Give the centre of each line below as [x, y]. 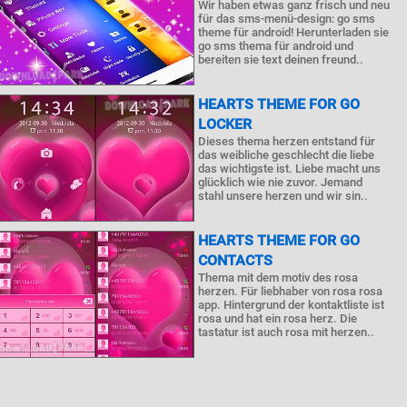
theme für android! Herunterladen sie [294, 32]
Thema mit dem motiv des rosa [278, 278]
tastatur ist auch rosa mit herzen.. [287, 332]
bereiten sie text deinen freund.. [281, 60]
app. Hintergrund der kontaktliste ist [292, 305]
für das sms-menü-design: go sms [287, 19]
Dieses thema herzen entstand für [287, 141]
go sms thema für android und [276, 46]
